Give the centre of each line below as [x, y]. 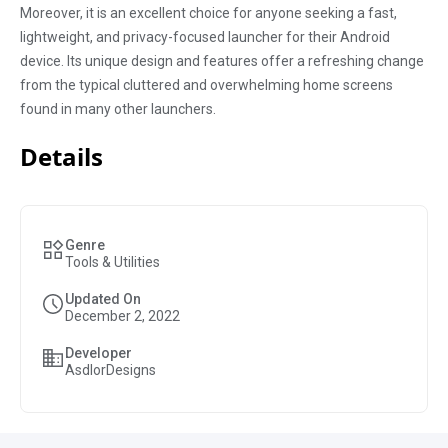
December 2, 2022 [122, 316]
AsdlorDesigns [110, 370]
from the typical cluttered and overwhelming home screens [206, 85]
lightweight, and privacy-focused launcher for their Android [205, 37]
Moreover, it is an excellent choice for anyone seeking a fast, [208, 13]
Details [61, 156]
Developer [98, 353]
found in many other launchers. [118, 109]
